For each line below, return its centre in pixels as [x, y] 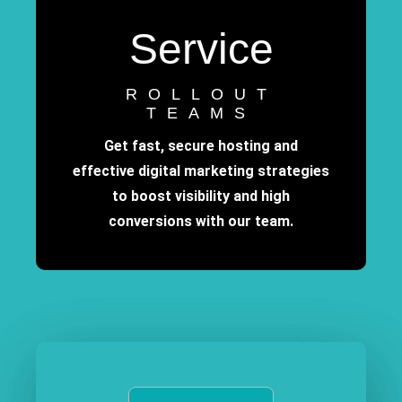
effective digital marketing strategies [201, 171]
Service [201, 49]
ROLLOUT [201, 95]
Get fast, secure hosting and [201, 146]
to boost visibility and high [201, 197]
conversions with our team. [201, 222]
